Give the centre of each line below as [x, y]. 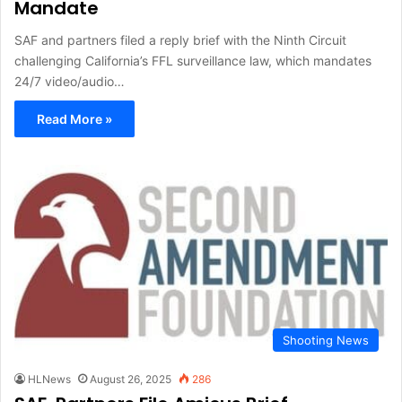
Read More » [74, 118]
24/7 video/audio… [70, 81]
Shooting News [326, 340]
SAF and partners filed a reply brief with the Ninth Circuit [180, 39]
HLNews [49, 379]
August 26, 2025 [131, 379]
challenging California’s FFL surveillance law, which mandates [193, 60]
